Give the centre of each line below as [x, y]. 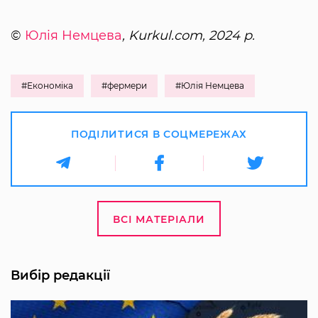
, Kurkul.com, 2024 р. [188, 35]
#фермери [124, 85]
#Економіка [47, 85]
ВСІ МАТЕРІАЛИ [159, 219]
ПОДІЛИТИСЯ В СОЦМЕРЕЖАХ [159, 134]
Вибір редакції [60, 275]
